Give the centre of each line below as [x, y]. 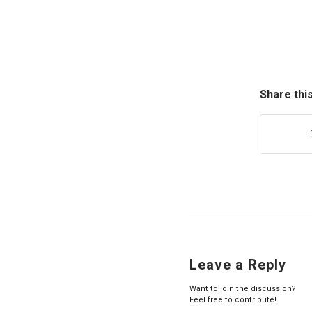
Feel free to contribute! [233, 300]
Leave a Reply [238, 265]
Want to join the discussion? [243, 289]
